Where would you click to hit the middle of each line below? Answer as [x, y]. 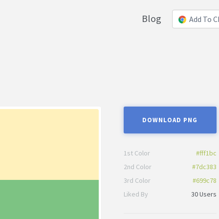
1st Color [137, 153]
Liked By [136, 194]
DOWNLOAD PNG [170, 120]
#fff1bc [206, 153]
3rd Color [137, 180]
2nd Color [137, 166]
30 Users [204, 194]
